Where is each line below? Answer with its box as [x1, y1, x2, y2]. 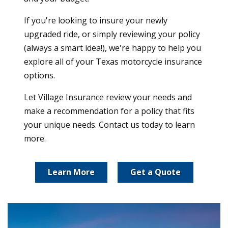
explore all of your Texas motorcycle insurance [24, 55, 202, 67]
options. [24, 69, 55, 81]
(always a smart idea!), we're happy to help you [24, 42, 201, 53]
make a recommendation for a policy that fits [24, 105, 194, 117]
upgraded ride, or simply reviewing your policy [24, 28, 200, 40]
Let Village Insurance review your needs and [24, 91, 192, 103]
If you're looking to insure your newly [24, 14, 167, 26]
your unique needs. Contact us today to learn [24, 119, 195, 130]
